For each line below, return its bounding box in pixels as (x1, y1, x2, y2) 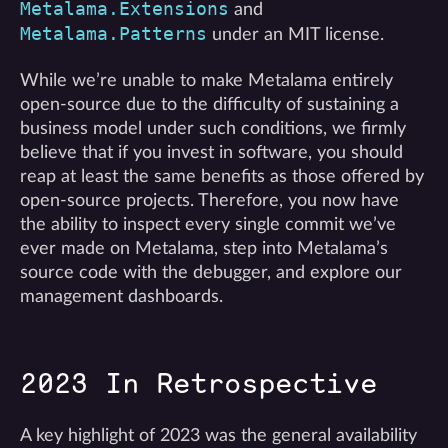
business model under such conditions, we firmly (20, 120, 406, 137)
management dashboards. (20, 288, 223, 305)
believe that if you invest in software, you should (20, 144, 403, 161)
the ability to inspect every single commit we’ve (20, 216, 396, 233)
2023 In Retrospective (20, 363, 377, 403)
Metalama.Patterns (20, 24, 207, 44)
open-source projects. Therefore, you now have (20, 192, 399, 209)
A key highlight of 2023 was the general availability (20, 427, 417, 444)
